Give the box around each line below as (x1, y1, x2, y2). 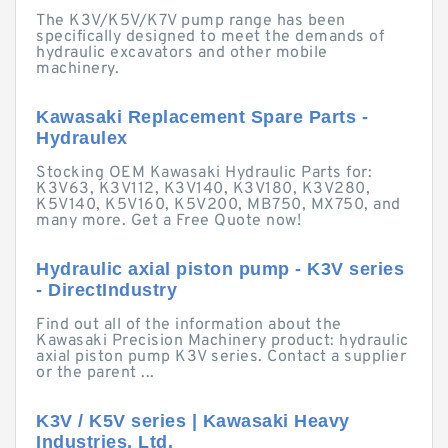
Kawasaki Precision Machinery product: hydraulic (36, 331, 409, 351)
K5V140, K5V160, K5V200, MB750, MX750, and (36, 195, 401, 215)
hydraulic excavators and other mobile (36, 43, 328, 63)
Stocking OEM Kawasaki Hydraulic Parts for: (36, 163, 372, 183)
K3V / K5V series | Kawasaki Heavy (36, 411, 350, 431)
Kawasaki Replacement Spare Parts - (36, 107, 368, 127)
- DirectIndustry (36, 280, 177, 300)
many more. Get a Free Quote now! (36, 211, 301, 231)
